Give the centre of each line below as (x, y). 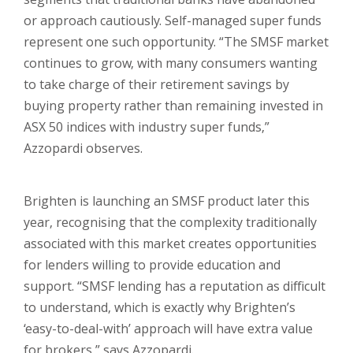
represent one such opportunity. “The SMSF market (176, 42)
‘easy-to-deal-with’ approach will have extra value (168, 329)
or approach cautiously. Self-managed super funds (173, 20)
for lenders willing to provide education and (152, 265)
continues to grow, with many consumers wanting (171, 63)
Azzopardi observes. (85, 148)
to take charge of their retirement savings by (156, 84)
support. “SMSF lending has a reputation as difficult (175, 286)
